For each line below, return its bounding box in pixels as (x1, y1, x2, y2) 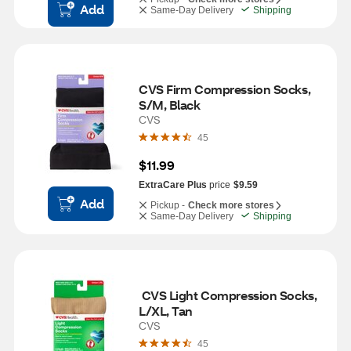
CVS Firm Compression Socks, (139, 81, 311, 97)
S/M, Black (139, 96, 201, 113)
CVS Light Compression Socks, (139, 287, 317, 303)
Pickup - (150, 200, 185, 211)
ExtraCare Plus (139, 179, 207, 190)
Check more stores (188, 200, 274, 211)
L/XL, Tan (139, 302, 194, 319)
